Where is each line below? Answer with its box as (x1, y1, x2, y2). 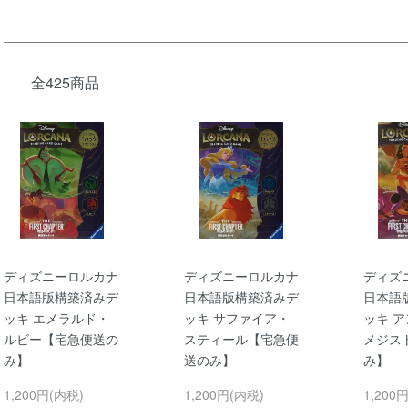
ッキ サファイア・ (183, 308, 290, 327)
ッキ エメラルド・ (4, 308, 109, 327)
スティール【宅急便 (183, 329, 299, 348)
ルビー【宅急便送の (4, 329, 118, 348)
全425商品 (31, 72, 99, 94)
